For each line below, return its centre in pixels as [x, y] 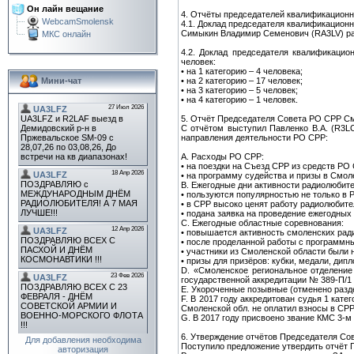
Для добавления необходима [83, 340]
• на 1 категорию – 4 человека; [242, 71]
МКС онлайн [66, 34]
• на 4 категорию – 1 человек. [239, 99]
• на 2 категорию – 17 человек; [242, 80]
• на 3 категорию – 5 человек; [239, 90]
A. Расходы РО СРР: [222, 156]
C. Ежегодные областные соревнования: [262, 222]
